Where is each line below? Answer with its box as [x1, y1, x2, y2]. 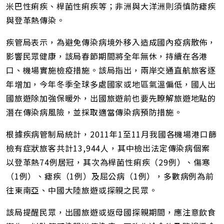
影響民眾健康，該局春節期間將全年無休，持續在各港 [6, 50, 208, 62]
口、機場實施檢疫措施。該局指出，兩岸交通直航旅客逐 [6, 64, 216, 76]
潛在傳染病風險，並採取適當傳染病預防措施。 [6, 106, 182, 118]
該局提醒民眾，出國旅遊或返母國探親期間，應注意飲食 [6, 206, 216, 218]
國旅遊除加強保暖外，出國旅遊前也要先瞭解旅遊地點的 [6, 92, 216, 104]
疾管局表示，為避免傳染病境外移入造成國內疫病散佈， [6, 36, 216, 48]
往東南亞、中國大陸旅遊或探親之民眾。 [6, 184, 157, 196]
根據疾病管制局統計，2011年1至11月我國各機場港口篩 [6, 128, 217, 140]
